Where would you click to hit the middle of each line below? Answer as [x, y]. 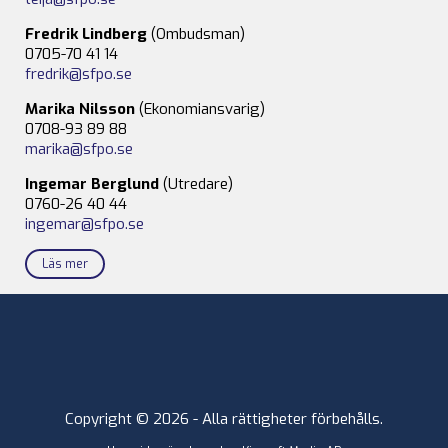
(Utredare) [196, 183]
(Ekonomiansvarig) [200, 108]
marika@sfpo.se [79, 148]
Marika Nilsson [80, 108]
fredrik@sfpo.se [78, 73]
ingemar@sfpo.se [84, 223]
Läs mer [65, 263]
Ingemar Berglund [92, 183]
